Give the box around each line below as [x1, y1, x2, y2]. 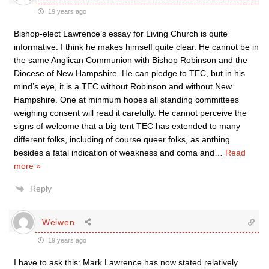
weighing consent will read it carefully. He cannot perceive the [14, 108, 247, 118]
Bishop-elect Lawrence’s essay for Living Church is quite [14, 29, 228, 38]
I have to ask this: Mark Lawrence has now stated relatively [14, 258, 238, 267]
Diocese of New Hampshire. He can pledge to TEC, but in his [14, 68, 245, 78]
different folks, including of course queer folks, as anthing [14, 134, 230, 144]
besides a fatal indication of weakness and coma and [14, 148, 214, 157]
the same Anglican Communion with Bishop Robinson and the [14, 55, 247, 65]
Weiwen [42, 217, 75, 227]
